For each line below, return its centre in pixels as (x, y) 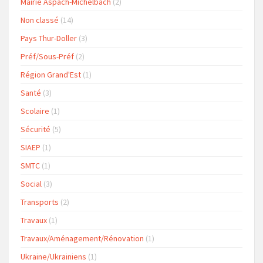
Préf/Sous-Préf (47, 57)
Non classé (40, 20)
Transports (40, 202)
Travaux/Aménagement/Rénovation (82, 239)
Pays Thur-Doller (49, 38)
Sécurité (36, 129)
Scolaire (35, 111)
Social (31, 184)
